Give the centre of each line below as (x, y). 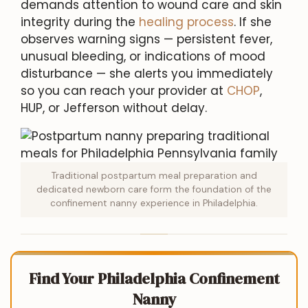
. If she (253, 22)
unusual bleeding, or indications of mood (143, 56)
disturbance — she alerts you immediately (147, 73)
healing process (186, 22)
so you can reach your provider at (124, 90)
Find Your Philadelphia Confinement (154, 278)
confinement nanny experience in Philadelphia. (154, 203)
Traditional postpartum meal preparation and (154, 175)
